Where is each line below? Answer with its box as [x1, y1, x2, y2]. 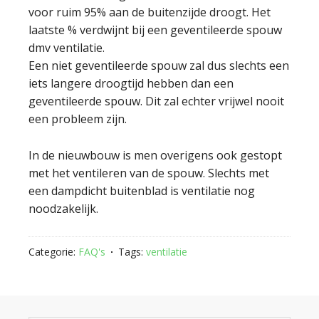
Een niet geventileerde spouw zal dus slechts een [28, 58, 289, 73]
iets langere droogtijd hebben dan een [28, 75, 234, 91]
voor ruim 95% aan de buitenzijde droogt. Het [28, 4, 271, 20]
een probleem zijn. [28, 111, 127, 127]
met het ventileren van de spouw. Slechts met [28, 165, 269, 181]
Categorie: [28, 245, 78, 258]
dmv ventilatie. [28, 40, 105, 56]
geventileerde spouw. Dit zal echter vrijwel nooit [28, 93, 284, 109]
